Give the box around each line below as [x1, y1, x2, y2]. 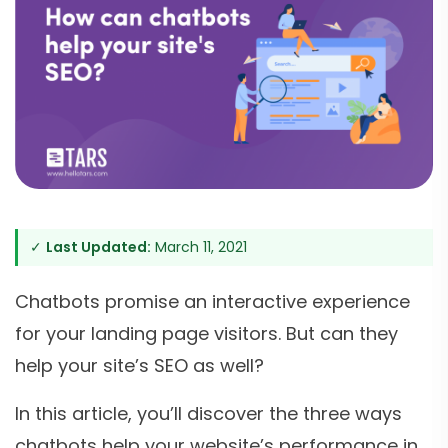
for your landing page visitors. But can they [15, 321, 398, 347]
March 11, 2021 [151, 237, 247, 258]
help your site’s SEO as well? [15, 353, 264, 379]
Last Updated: [46, 237, 151, 258]
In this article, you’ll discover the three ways [15, 401, 402, 427]
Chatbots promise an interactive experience [15, 289, 410, 315]
